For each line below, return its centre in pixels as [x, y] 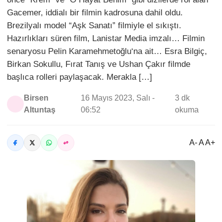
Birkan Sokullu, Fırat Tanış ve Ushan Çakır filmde [99, 64]
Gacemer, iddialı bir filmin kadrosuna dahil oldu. [95, 13]
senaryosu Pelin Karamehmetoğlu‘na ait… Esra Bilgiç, [107, 51]
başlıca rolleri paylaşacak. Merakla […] [80, 77]
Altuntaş [39, 110]
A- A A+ [202, 142]
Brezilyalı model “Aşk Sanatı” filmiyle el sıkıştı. [94, 26]
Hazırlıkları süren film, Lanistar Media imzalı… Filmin [106, 38]
